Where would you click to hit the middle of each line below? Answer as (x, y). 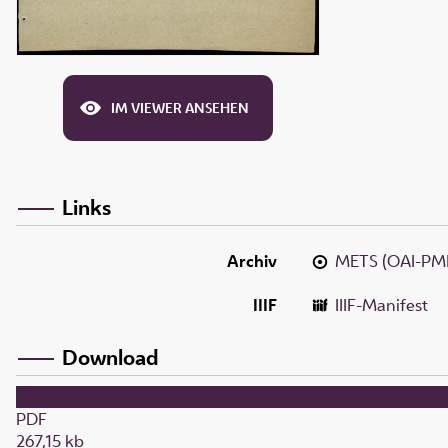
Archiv (252, 260)
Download (110, 356)
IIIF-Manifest (382, 304)
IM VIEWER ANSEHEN (180, 108)
